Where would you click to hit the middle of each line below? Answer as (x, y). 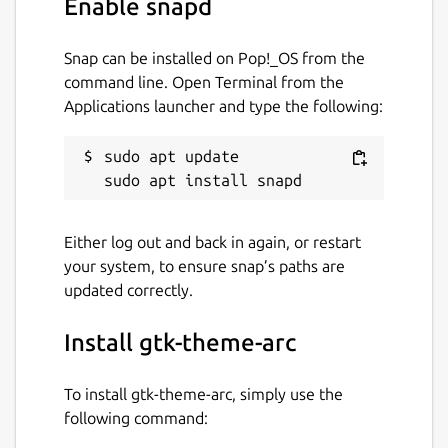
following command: (136, 417)
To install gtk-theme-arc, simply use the (203, 393)
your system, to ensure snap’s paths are (204, 265)
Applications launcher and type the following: (223, 105)
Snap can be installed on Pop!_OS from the (214, 57)
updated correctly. (128, 289)
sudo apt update (171, 155)
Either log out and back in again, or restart (212, 241)
